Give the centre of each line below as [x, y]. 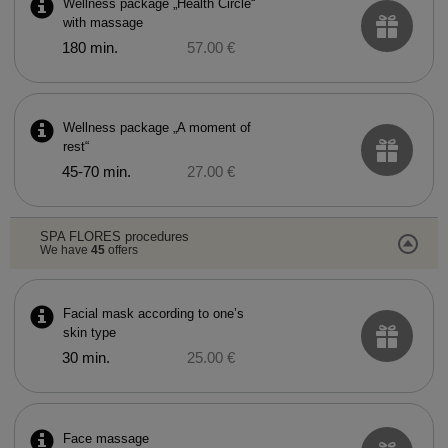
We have [65, 250]
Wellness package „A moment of [156, 127]
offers [121, 250]
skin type [89, 332]
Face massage [105, 438]
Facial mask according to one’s [153, 313]
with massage [102, 22]
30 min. [85, 358]
